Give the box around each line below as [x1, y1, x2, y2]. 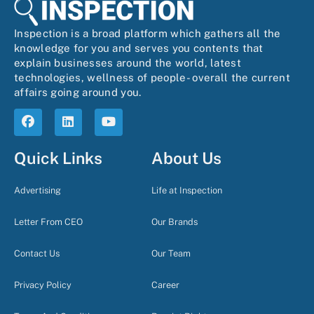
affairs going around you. [14, 86, 142, 99]
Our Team [151, 248, 191, 259]
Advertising [14, 185, 61, 196]
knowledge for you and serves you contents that [14, 42, 264, 55]
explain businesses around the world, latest [14, 57, 241, 69]
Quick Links [14, 149, 102, 168]
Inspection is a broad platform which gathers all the [14, 27, 281, 40]
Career [151, 280, 179, 291]
